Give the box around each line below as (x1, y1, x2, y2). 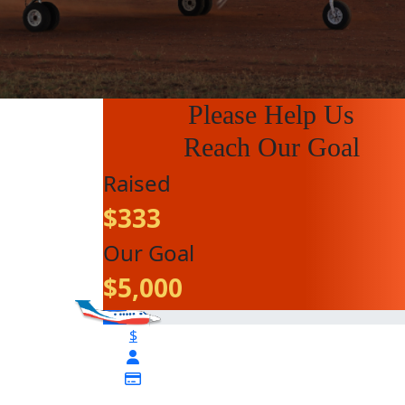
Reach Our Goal (183, 131, 360, 162)
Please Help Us (188, 99, 354, 129)
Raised (103, 167, 171, 198)
